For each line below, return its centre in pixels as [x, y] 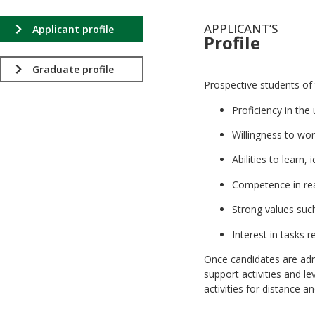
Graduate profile [73, 69]
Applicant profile [73, 29]
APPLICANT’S [241, 28]
